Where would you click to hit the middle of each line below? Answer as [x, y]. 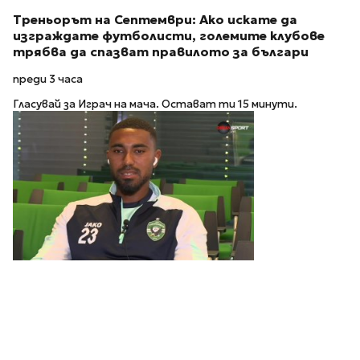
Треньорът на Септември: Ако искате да [155, 19]
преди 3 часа [48, 80]
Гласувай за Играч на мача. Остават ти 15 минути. [155, 104]
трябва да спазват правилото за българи [161, 51]
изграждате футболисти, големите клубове [169, 35]
